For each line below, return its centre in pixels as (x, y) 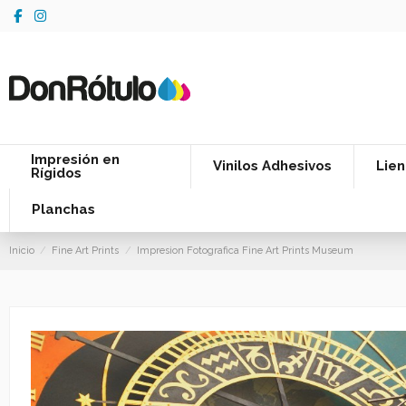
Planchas (63, 210)
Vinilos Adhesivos (272, 166)
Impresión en (75, 159)
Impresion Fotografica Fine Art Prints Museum (245, 250)
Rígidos (56, 173)
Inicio (21, 250)
